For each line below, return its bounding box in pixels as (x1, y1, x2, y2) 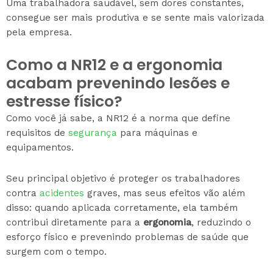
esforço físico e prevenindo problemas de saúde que (6, 231, 249, 243)
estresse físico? (6, 90, 122, 112)
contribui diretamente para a (6, 216, 143, 228)
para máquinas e (117, 127, 197, 138)
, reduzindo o (191, 216, 251, 228)
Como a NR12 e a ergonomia (6, 54, 222, 76)
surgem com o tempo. (6, 246, 107, 257)
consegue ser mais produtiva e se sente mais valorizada (6, 12, 264, 23)
